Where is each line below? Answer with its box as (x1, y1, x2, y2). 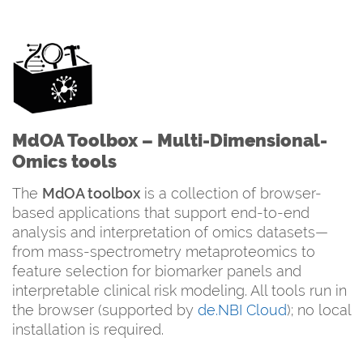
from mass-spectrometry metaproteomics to (12, 242, 315, 260)
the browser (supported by (12, 301, 198, 318)
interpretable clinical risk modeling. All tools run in (12, 281, 347, 299)
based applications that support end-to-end (12, 203, 310, 221)
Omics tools (12, 150, 117, 172)
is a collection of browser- (140, 184, 322, 202)
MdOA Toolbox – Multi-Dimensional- (12, 129, 327, 151)
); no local (287, 301, 351, 318)
